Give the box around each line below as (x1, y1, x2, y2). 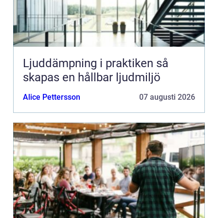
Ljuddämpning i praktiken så (23, 56, 156, 71)
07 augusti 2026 (139, 92, 195, 102)
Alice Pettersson (23, 92, 80, 102)
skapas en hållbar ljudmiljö (23, 71, 161, 85)
